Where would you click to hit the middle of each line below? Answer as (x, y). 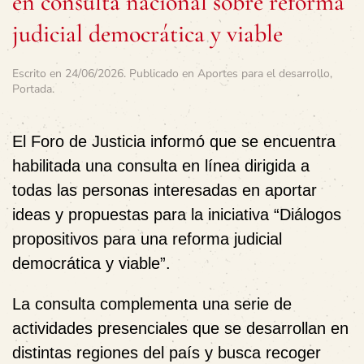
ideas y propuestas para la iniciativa (143, 214)
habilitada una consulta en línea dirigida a (161, 165)
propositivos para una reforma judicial (147, 238)
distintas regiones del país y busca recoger (167, 352)
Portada (32, 89)
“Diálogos (308, 214)
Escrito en (39, 73)
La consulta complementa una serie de (152, 303)
